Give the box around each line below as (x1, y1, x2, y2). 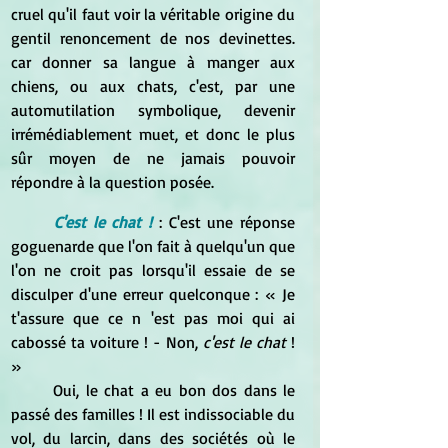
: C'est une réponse (158, 211, 295, 232)
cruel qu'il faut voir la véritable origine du (11, 3, 295, 24)
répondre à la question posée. (11, 171, 214, 192)
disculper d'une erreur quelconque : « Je (11, 283, 295, 304)
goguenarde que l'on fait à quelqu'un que (11, 235, 295, 256)
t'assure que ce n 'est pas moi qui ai (11, 307, 295, 328)
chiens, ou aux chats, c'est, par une (11, 75, 295, 96)
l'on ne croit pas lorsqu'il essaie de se (11, 259, 295, 280)
